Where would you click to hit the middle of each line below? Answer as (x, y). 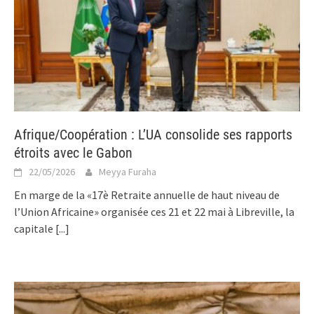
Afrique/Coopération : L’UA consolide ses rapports (153, 134)
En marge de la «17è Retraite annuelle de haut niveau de (147, 194)
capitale (35, 228)
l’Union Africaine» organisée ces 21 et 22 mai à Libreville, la (154, 211)
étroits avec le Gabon (73, 152)
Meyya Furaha (128, 171)
